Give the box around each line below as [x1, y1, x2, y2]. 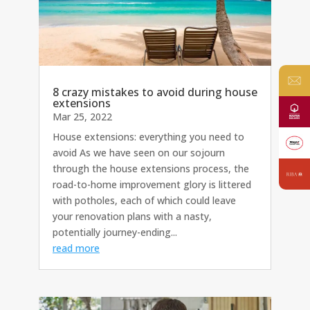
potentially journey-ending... [53, 226, 177, 239]
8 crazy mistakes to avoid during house [53, 84, 257, 100]
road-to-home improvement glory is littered [53, 178, 251, 192]
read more [53, 241, 100, 255]
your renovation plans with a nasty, [53, 210, 212, 224]
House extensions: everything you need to [53, 130, 244, 144]
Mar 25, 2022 [53, 110, 112, 124]
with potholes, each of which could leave [53, 194, 236, 208]
